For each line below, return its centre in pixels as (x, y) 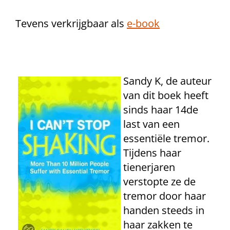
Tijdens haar (152, 153)
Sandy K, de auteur (167, 81)
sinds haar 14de (161, 110)
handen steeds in (164, 210)
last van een (151, 124)
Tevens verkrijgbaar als (71, 23)
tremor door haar (165, 196)
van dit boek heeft (166, 95)
